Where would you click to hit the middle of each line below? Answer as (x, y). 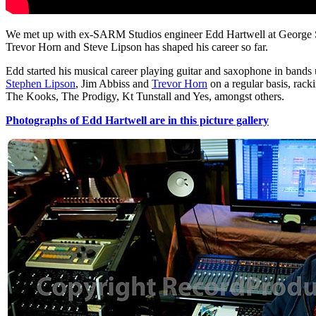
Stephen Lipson (41, 84)
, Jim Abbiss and (114, 84)
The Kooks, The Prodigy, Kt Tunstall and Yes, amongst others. (145, 97)
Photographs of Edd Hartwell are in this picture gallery (137, 121)
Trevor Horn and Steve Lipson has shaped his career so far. (137, 47)
